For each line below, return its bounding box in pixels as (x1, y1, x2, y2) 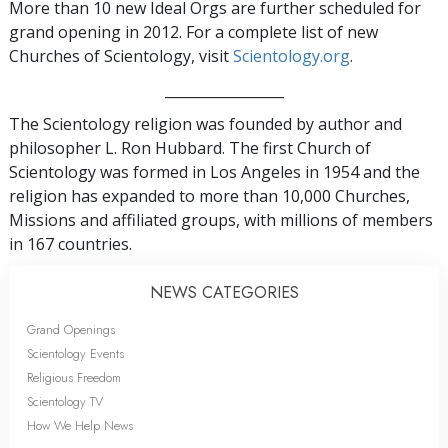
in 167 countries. (9, 232, 132, 255)
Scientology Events (27, 343, 124, 363)
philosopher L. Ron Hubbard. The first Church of (9, 136, 371, 159)
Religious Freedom (27, 367, 121, 387)
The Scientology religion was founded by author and (9, 112, 402, 135)
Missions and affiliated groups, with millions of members (9, 208, 433, 231)
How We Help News (27, 415, 133, 435)
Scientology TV (27, 391, 103, 411)
